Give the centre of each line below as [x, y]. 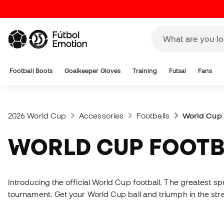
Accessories [101, 115]
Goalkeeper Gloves [92, 71]
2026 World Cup [37, 115]
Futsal [177, 71]
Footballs [153, 115]
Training [145, 71]
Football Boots [31, 71]
